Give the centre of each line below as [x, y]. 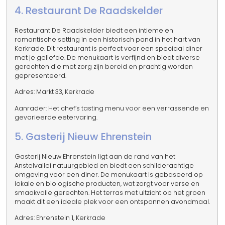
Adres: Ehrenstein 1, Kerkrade [60, 218]
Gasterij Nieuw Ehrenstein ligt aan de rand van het [95, 156]
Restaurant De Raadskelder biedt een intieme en [94, 30]
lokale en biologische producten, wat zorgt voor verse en [107, 184]
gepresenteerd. [41, 75]
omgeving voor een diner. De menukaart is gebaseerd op [109, 175]
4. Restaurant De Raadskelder [89, 10]
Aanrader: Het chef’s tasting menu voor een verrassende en [112, 108]
